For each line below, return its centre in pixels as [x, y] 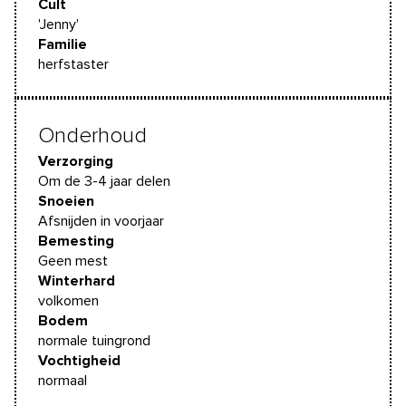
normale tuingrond [94, 341]
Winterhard [77, 281]
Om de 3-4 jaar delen [104, 182]
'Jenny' [58, 25]
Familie [63, 45]
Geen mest [73, 261]
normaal [63, 381]
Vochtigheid [79, 361]
